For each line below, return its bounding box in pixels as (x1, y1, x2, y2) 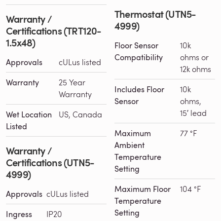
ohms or (180, 51, 209, 62)
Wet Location (6, 109, 52, 120)
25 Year (59, 76, 85, 87)
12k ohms (180, 63, 211, 74)
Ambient (114, 139, 145, 150)
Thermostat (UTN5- (114, 6, 196, 21)
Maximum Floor (114, 183, 171, 194)
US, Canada (59, 109, 102, 119)
